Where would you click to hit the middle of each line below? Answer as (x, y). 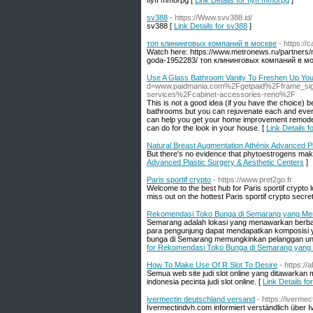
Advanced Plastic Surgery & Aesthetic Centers (225, 162)
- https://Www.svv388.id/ (211, 17)
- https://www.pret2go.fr (253, 180)
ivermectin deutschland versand (201, 299)
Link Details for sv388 (211, 26)
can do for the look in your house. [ (206, 128)
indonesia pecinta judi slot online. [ (205, 282)
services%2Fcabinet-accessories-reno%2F (221, 94)
